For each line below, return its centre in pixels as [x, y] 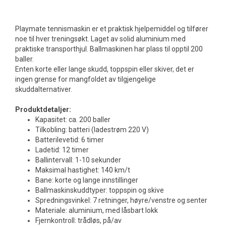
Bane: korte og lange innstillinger [87, 180]
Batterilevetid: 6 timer [70, 140]
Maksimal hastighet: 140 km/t [83, 170]
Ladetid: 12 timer [62, 150]
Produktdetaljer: [43, 109]
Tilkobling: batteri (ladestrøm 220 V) [92, 130]
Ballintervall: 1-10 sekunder [78, 160]
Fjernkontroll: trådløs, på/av [78, 220]
